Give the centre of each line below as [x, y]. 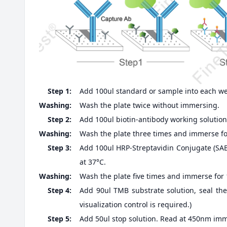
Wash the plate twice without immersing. [149, 105]
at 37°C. [93, 162]
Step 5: [60, 218]
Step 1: [60, 91]
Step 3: [60, 147]
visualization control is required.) [136, 204]
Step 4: [60, 190]
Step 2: [60, 119]
